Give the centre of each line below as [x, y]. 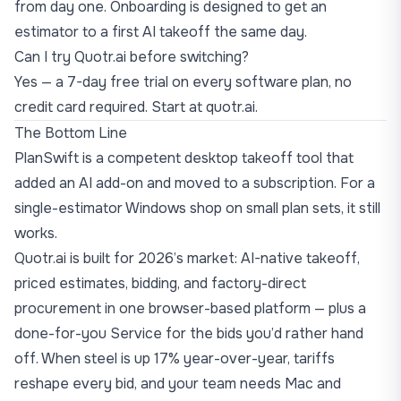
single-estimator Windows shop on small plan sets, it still [197, 208]
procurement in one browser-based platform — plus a [190, 308]
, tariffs [311, 358]
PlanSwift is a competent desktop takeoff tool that [184, 158]
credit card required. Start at [110, 107]
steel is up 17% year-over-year [186, 358]
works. [36, 233]
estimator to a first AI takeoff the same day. [161, 32]
